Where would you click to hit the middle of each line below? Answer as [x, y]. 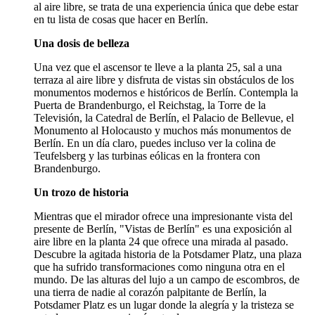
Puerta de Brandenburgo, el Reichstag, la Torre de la [150, 105]
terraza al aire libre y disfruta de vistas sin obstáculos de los [164, 80]
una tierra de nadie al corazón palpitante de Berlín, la [150, 292]
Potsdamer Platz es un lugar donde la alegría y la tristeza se [164, 305]
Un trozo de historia [81, 193]
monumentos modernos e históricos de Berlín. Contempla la [166, 93]
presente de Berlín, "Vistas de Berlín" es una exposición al [163, 229]
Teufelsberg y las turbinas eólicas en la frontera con [147, 156]
